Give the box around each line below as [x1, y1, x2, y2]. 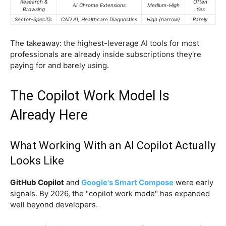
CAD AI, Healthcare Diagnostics [61, 16, 137, 23]
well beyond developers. [10, 200, 100, 210]
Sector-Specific [15, 16, 52, 23]
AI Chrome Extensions [73, 2, 126, 9]
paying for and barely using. [10, 61, 109, 71]
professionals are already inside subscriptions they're [10, 49, 201, 60]
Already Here [10, 107, 88, 124]
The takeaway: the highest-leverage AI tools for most [10, 38, 199, 48]
